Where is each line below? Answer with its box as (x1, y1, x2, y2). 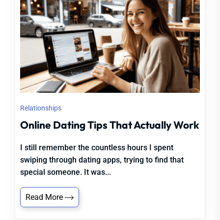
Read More (26, 192, 65, 202)
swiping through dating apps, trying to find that (20, 155, 184, 165)
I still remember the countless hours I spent (20, 143, 173, 152)
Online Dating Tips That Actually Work (20, 118, 199, 131)
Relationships (20, 104, 61, 112)
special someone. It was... (20, 167, 111, 177)
